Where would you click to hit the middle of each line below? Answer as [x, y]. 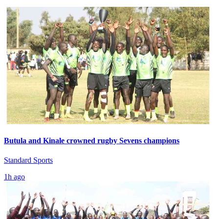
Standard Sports [28, 160]
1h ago [14, 176]
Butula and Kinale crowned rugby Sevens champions [92, 141]
